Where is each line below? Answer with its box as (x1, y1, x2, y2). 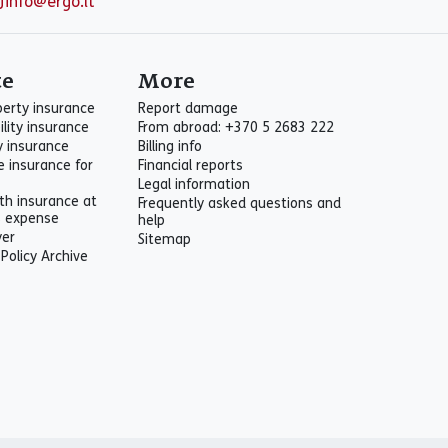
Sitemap (138, 231, 191, 248)
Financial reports (138, 157, 243, 174)
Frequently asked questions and (138, 195, 341, 212)
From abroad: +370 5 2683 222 (138, 119, 334, 136)
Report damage (138, 100, 238, 117)
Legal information (138, 176, 250, 193)
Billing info (138, 138, 202, 155)
